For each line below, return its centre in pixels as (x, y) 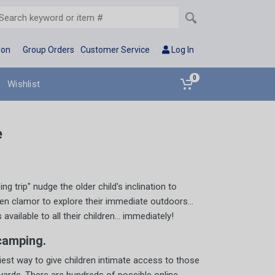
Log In (182, 50)
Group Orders (48, 50)
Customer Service (115, 50)
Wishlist (24, 84)
